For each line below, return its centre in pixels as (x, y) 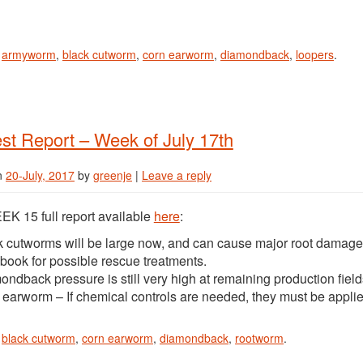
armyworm (29, 54)
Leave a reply (177, 175)
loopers (315, 54)
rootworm (259, 338)
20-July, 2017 (40, 175)
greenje (113, 175)
